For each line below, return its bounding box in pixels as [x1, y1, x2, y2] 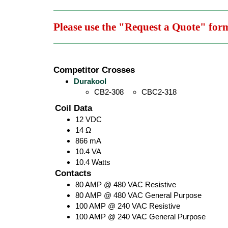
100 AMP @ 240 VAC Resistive [75, 202, 180, 210]
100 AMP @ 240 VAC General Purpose [75, 212, 206, 221]
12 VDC [75, 115, 102, 124]
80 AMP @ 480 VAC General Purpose [75, 191, 202, 199]
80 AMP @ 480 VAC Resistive [75, 180, 176, 189]
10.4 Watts [75, 158, 110, 166]
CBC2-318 [141, 88, 177, 96]
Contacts [55, 168, 92, 178]
